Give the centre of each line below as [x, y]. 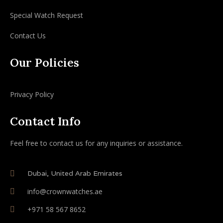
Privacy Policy [32, 95]
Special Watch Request [47, 15]
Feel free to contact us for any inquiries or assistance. [96, 143]
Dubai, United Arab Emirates [75, 173]
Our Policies [45, 63]
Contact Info [45, 121]
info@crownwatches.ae [65, 192]
